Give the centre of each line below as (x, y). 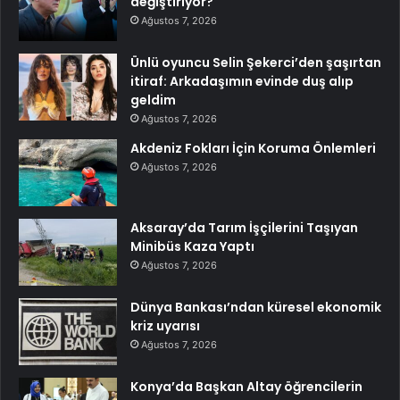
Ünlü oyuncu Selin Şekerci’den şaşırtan (256, 62)
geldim (153, 100)
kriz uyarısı (165, 325)
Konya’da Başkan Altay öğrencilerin (246, 386)
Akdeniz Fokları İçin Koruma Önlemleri (253, 148)
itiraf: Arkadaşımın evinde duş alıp (242, 81)
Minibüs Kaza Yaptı (192, 246)
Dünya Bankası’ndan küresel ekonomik (256, 307)
